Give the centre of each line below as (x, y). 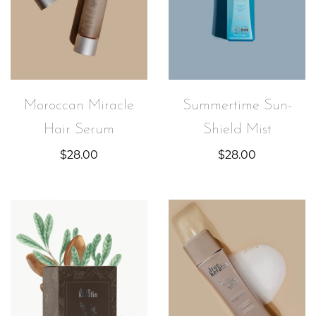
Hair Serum (79, 130)
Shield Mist (237, 130)
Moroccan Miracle (79, 106)
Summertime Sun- (237, 106)
